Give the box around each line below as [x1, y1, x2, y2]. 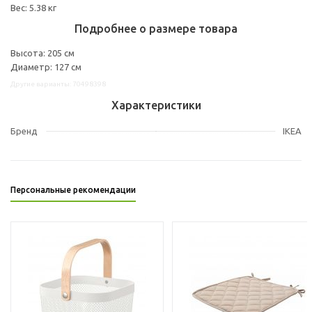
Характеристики [111, 98, 201, 111]
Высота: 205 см [10, 47, 75, 58]
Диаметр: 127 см [10, 61, 81, 72]
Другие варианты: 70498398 [10, 79, 106, 88]
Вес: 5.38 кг [10, 2, 56, 13]
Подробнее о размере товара [75, 22, 237, 35]
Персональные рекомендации [10, 185, 136, 194]
